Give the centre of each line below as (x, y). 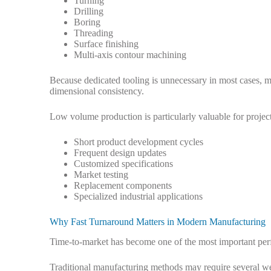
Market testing (101, 175)
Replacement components (123, 186)
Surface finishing (106, 44)
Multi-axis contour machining (130, 55)
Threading (93, 33)
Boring (87, 22)
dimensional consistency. (97, 91)
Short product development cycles (139, 142)
